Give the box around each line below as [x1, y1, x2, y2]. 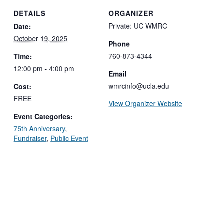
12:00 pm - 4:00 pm [14, 63, 74, 74]
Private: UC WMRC [108, 21, 167, 31]
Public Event [50, 133, 88, 143]
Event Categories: [14, 111, 73, 122]
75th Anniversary [14, 124, 65, 134]
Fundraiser [14, 133, 46, 143]
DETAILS [14, 8, 46, 18]
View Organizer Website [108, 98, 182, 108]
